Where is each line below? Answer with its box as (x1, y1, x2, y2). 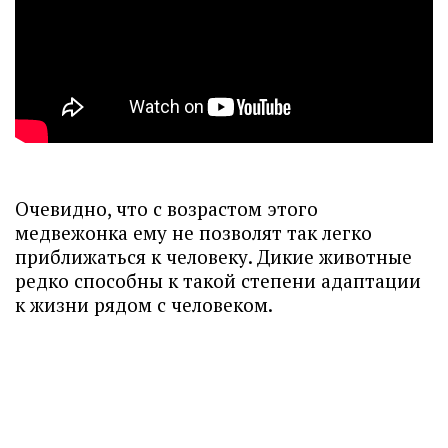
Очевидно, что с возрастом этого (15, 196, 318, 221)
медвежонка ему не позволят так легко (15, 220, 372, 245)
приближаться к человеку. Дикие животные (15, 244, 412, 269)
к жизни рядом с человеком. (15, 292, 273, 317)
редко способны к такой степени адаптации (15, 268, 421, 293)
